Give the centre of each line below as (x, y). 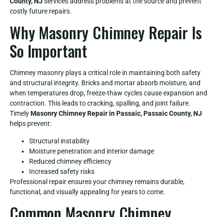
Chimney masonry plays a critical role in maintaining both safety (105, 73)
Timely (20, 114)
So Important (49, 51)
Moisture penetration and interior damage (92, 151)
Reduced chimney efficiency (70, 161)
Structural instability (59, 141)
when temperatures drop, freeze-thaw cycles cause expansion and (108, 93)
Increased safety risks (62, 171)
